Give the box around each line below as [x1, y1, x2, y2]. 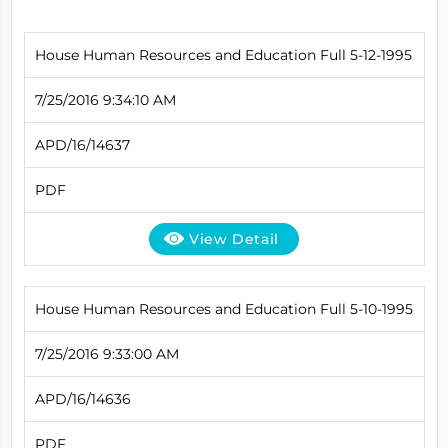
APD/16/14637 [34, 135, 130, 154]
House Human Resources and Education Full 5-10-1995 [34, 299, 413, 318]
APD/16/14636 [34, 389, 131, 408]
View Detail [189, 229, 279, 248]
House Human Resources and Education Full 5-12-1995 [34, 45, 412, 64]
